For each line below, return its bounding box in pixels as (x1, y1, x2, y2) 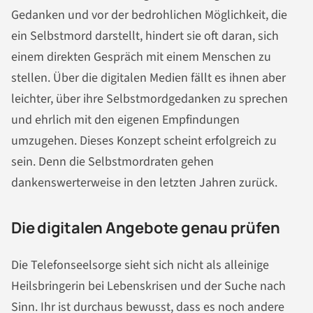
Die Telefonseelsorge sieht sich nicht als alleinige (11, 256, 269, 275)
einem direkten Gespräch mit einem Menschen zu (11, 48, 271, 66)
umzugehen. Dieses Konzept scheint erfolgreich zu (11, 131, 277, 150)
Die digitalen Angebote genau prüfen (11, 217, 280, 238)
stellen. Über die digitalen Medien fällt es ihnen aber (11, 68, 286, 87)
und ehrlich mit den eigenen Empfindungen (11, 110, 240, 129)
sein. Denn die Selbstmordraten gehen (11, 152, 214, 170)
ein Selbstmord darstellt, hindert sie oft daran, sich (11, 27, 279, 45)
